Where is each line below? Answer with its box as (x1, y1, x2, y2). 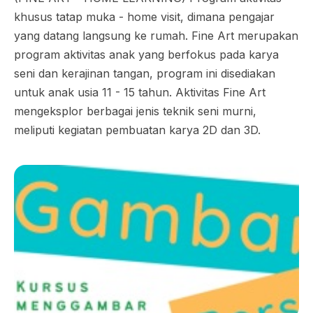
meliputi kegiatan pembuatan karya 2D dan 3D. (14, 123, 261, 137)
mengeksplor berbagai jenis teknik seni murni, (14, 104, 256, 118)
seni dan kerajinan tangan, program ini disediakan (14, 66, 275, 80)
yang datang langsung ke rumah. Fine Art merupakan (14, 29, 298, 43)
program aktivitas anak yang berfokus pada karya (14, 48, 279, 61)
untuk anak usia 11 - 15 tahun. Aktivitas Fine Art (14, 85, 265, 99)
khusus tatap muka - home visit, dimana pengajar (14, 10, 275, 24)
